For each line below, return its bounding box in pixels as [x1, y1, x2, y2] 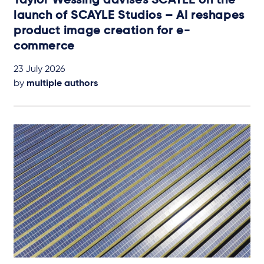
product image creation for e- [14, 25, 190, 38]
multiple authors [27, 79, 98, 89]
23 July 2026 [14, 65, 65, 75]
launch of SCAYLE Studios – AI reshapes [14, 10, 245, 22]
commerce [14, 41, 75, 53]
